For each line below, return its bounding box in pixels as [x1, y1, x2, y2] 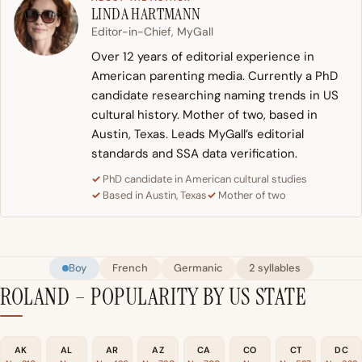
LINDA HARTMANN [91, 2, 201, 24]
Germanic [173, 260, 223, 275]
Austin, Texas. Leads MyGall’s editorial [91, 125, 304, 142]
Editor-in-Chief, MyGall [91, 23, 213, 39]
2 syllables [248, 260, 301, 275]
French [112, 260, 148, 275]
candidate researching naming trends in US [91, 86, 339, 103]
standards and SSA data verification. [91, 145, 297, 162]
